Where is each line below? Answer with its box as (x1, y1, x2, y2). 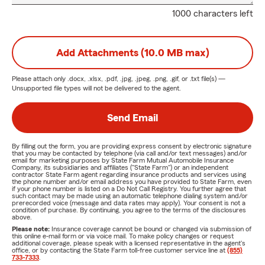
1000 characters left (172, 9, 253, 18)
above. (12, 214, 32, 221)
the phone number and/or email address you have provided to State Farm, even (12, 178, 251, 185)
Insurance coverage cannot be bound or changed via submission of (51, 225, 251, 232)
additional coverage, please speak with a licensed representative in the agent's (12, 240, 245, 247)
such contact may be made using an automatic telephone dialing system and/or (12, 192, 248, 199)
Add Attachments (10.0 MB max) (56, 47, 209, 58)
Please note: (12, 225, 51, 232)
